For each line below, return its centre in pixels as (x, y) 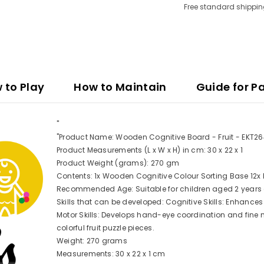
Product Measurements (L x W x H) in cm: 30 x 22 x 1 (150, 150)
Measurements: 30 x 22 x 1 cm (111, 253)
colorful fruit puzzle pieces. (105, 227)
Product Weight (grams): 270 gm (118, 163)
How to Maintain (120, 87)
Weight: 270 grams (92, 240)
